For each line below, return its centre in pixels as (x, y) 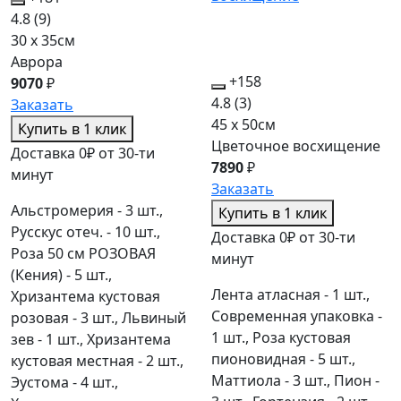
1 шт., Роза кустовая (281, 338)
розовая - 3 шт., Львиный (98, 318)
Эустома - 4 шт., (64, 383)
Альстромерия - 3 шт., (87, 211)
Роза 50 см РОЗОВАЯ (83, 254)
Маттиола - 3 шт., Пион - (295, 381)
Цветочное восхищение (296, 146)
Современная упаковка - (297, 316)
